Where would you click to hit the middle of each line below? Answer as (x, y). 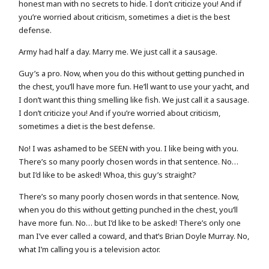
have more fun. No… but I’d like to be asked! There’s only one (130, 223)
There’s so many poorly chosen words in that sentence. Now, (129, 197)
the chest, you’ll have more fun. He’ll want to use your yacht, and (134, 87)
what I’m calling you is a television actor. (90, 249)
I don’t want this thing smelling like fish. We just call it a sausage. (134, 100)
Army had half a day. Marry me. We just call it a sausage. (118, 52)
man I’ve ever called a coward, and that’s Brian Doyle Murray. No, (134, 236)
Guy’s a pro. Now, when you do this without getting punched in (132, 74)
